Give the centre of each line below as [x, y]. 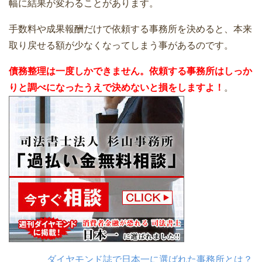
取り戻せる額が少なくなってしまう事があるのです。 [121, 46]
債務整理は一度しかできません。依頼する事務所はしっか [130, 71]
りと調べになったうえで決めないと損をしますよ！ [116, 88]
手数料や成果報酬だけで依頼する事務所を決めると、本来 [130, 29]
